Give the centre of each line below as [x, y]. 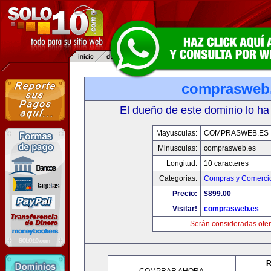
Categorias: [178, 178]
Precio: [184, 194]
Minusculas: [177, 148]
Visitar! [184, 209]
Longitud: [181, 163]
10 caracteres [226, 163]
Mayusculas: [176, 133]
